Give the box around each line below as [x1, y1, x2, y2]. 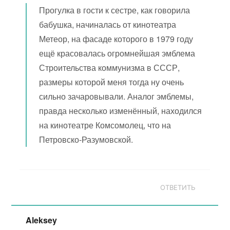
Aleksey [26, 214, 57, 226]
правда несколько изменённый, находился [39, 105, 202, 117]
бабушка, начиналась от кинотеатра [39, 18, 177, 30]
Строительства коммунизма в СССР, [39, 62, 180, 73]
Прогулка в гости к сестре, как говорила [39, 4, 190, 16]
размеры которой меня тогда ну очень [39, 76, 184, 88]
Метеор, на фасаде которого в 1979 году [39, 33, 194, 45]
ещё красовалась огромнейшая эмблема [39, 47, 196, 59]
